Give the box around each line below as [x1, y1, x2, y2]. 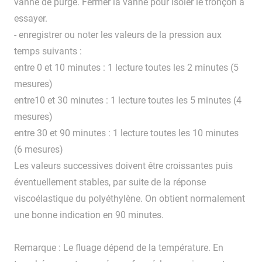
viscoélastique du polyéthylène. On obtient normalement [14, 193, 245, 205]
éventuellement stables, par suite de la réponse [14, 177, 206, 188]
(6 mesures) [14, 144, 63, 156]
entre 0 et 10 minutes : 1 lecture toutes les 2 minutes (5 [14, 62, 239, 74]
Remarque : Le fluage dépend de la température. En [14, 242, 223, 254]
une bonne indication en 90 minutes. [14, 209, 164, 221]
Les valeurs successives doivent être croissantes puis [14, 160, 233, 172]
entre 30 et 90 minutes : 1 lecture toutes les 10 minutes [14, 127, 239, 139]
